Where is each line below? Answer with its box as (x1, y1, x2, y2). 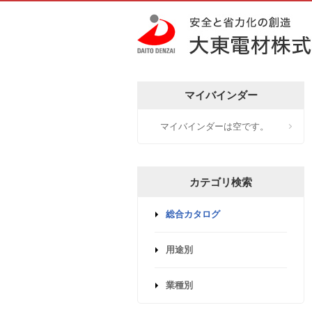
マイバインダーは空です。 (160, 121, 269, 132)
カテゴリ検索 (189, 176, 252, 188)
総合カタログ (166, 209, 220, 219)
